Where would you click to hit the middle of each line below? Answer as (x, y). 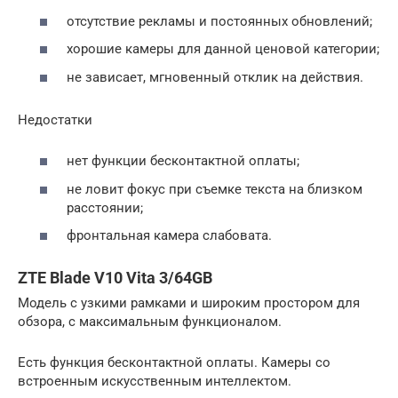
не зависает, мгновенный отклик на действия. (215, 77)
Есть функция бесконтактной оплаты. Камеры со (174, 363)
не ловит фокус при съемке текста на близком (215, 189)
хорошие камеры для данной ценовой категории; (223, 49)
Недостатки (55, 119)
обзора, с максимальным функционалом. (150, 322)
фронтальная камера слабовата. (169, 236)
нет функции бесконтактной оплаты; (183, 161)
